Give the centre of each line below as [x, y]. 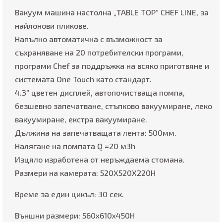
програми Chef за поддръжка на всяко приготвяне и [112, 66]
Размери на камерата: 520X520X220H [85, 173]
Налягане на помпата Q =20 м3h [75, 146]
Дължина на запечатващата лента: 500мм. [96, 133]
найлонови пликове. [52, 26]
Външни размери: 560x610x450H [75, 216]
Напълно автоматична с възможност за [89, 39]
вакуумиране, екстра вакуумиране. [81, 119]
